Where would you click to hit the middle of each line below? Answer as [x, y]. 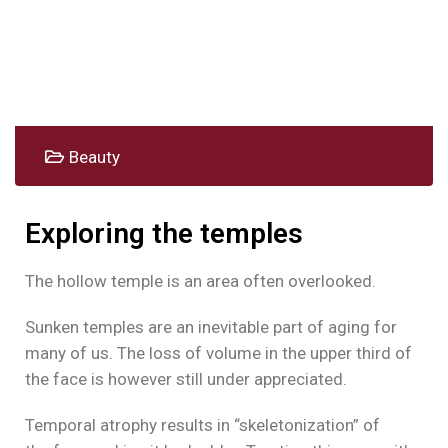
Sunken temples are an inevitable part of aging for [211, 327]
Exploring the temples [164, 233]
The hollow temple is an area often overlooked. [200, 281]
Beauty [94, 157]
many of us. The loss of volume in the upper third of [218, 353]
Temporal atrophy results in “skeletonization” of [202, 425]
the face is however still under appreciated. [186, 379]
